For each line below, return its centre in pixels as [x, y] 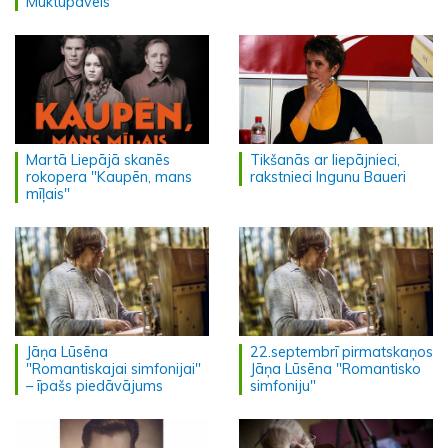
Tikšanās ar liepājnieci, [325, 159]
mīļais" [48, 193]
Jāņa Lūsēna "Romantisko [335, 369]
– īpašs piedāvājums [94, 386]
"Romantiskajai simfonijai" [113, 369]
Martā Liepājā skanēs [98, 159]
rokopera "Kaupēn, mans [109, 176]
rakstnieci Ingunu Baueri [328, 176]
